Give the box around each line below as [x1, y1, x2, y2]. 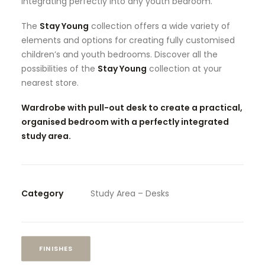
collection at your [147, 63, 222, 75]
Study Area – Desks [91, 188, 169, 199]
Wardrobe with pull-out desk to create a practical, [21, 102, 243, 114]
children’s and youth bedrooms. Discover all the [21, 49, 218, 60]
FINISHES [38, 244, 73, 254]
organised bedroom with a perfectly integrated [21, 116, 229, 128]
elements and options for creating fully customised [21, 34, 235, 46]
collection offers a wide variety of [89, 20, 230, 32]
